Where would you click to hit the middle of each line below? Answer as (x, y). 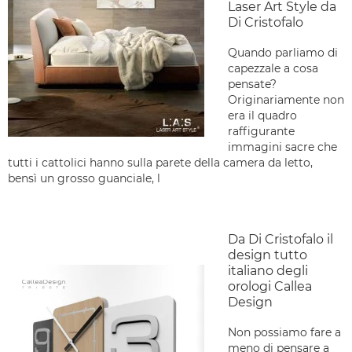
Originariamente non (286, 100)
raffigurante (261, 131)
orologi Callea (270, 286)
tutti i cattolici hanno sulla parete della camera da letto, (160, 163)
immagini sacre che (282, 147)
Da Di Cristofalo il (280, 239)
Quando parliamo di (283, 53)
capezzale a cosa (273, 68)
